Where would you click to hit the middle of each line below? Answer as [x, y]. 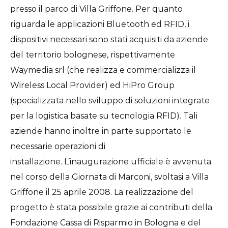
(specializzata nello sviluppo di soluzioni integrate [110, 101]
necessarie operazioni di [58, 146]
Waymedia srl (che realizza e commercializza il [103, 70]
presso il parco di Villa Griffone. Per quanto [96, 9]
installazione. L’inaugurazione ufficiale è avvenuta [111, 162]
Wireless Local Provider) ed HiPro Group [92, 85]
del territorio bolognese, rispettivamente [93, 55]
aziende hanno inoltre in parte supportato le [101, 131]
